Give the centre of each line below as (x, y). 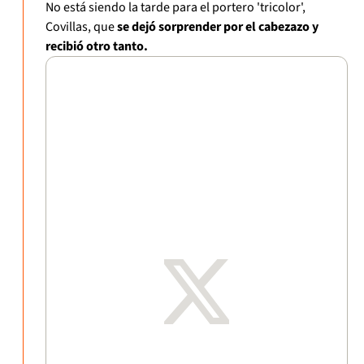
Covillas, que (81, 27)
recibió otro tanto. (97, 47)
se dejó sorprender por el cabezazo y (218, 27)
